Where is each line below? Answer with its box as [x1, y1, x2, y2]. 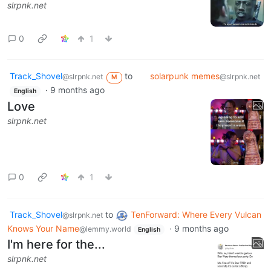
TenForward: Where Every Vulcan [131, 209, 261, 220]
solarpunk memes [149, 71, 220, 82]
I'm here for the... [7, 237, 105, 252]
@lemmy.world [79, 224, 131, 233]
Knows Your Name [7, 223, 79, 233]
